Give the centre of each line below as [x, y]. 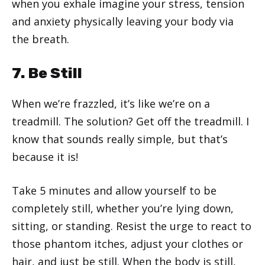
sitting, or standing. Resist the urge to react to [132, 226]
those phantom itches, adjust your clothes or [127, 243]
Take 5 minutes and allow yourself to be [114, 190]
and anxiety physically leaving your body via [123, 21]
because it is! [45, 156]
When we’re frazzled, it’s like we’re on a [111, 103]
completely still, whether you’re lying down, [123, 208]
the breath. [41, 39]
